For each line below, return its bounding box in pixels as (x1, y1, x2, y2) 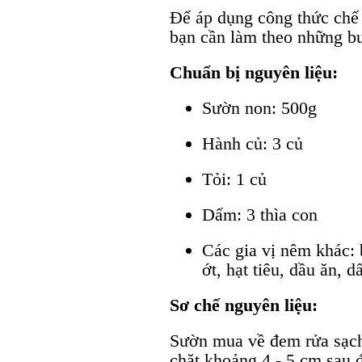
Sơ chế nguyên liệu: (170, 294, 318, 315)
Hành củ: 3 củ (202, 133, 303, 154)
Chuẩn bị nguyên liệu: (170, 61, 338, 82)
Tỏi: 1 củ (202, 168, 267, 189)
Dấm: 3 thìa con (202, 204, 318, 225)
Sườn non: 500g (202, 97, 317, 118)
